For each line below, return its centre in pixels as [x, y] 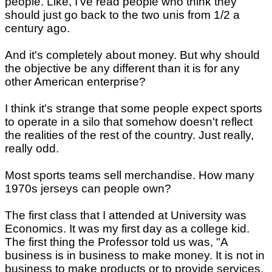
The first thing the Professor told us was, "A [116, 242]
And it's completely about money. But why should [132, 55]
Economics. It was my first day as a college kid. [127, 229]
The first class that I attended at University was [126, 216]
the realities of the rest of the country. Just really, [129, 135]
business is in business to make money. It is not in [135, 256]
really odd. [32, 149]
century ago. [37, 29]
